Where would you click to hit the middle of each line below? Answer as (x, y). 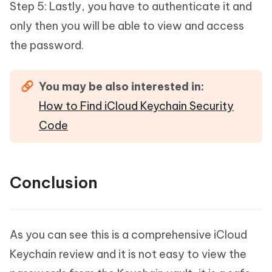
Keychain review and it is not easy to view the (128, 254)
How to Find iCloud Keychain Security (136, 106)
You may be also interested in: (121, 86)
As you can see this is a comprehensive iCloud (128, 234)
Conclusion (54, 182)
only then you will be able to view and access (127, 25)
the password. (47, 45)
